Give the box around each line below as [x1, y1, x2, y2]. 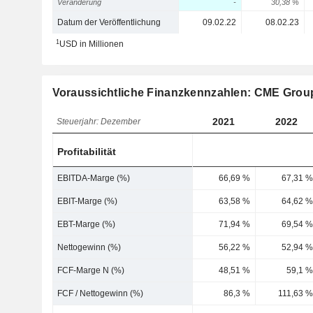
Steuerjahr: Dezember [57, 117, 141, 126]
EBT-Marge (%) [57, 219, 116, 229]
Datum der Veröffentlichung [57, 17, 161, 27]
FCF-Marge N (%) [57, 265, 125, 275]
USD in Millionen [59, 39, 124, 49]
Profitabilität [57, 146, 117, 157]
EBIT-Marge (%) [57, 196, 118, 206]
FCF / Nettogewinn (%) [57, 289, 144, 298]
